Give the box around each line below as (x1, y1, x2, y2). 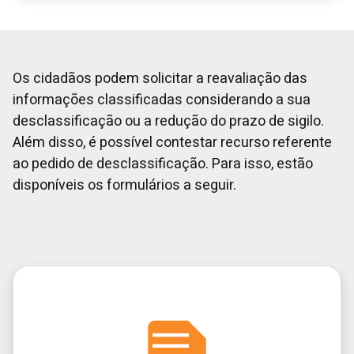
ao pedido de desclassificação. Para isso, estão (13, 153, 313, 175)
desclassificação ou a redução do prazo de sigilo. (13, 111, 324, 132)
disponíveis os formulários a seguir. (13, 175, 236, 196)
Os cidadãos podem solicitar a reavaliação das (13, 68, 307, 89)
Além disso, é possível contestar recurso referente (13, 132, 332, 153)
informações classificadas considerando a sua (13, 89, 311, 111)
